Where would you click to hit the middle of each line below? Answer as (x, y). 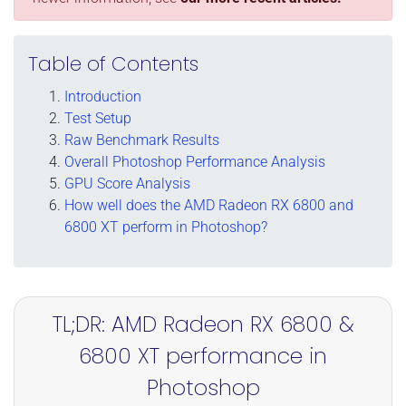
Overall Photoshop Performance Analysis (195, 161)
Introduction (103, 96)
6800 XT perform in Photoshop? (166, 227)
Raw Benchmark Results (142, 140)
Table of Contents (113, 63)
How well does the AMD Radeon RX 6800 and (209, 205)
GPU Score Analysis (127, 183)
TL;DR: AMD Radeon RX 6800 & (203, 324)
